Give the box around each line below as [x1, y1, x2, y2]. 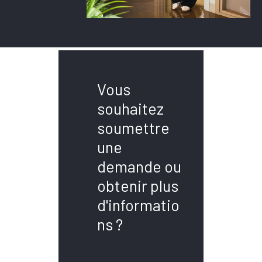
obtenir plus [97, 175, 178, 195]
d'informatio [97, 195, 180, 214]
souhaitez [97, 98, 164, 118]
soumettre [97, 118, 170, 137]
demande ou [97, 156, 181, 175]
